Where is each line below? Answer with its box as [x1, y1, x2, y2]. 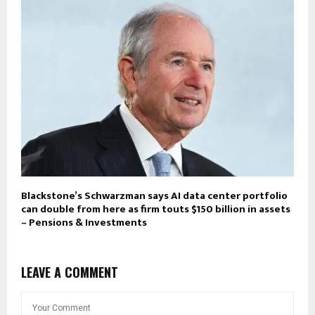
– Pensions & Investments [21, 214, 147, 232]
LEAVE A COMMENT [21, 263, 118, 282]
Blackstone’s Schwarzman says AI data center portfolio [21, 187, 288, 205]
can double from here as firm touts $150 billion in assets [21, 200, 290, 219]
